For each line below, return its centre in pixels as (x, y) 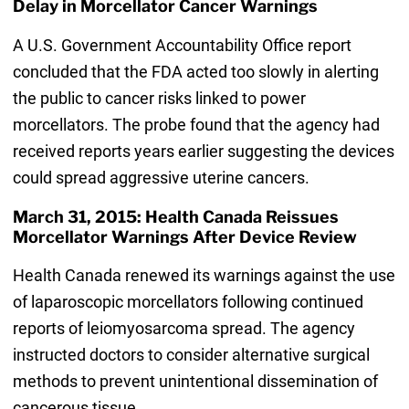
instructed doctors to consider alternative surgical (191, 354)
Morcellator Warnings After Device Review (184, 236)
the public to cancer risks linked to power (159, 98)
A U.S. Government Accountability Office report (182, 45)
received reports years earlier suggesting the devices (203, 151)
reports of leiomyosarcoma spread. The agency (184, 328)
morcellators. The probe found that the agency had (196, 124)
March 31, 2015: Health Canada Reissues (175, 216)
